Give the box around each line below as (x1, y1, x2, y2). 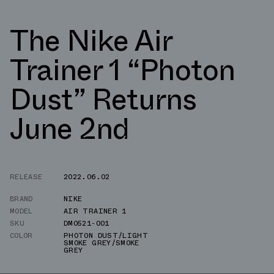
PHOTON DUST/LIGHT (64, 229, 149, 241)
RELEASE (10, 171, 43, 182)
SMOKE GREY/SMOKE (64, 237, 139, 248)
